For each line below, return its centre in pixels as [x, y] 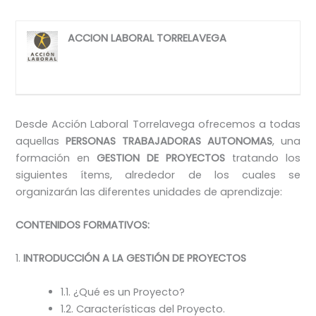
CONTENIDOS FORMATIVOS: [83, 225]
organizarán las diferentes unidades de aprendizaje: [149, 192]
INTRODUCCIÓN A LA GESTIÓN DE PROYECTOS [135, 259]
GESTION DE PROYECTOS [161, 158]
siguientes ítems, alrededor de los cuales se [158, 175]
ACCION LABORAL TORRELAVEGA [147, 38]
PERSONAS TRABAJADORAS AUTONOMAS [169, 141]
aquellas [41, 141]
